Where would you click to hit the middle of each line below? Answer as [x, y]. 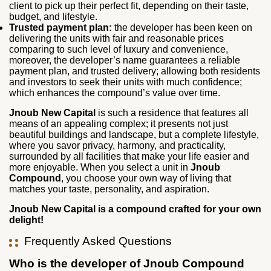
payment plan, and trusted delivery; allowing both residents [135, 71]
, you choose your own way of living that [146, 178]
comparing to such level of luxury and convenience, [119, 49]
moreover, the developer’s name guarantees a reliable [125, 60]
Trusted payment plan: [60, 27]
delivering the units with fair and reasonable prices [116, 38]
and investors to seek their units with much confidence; [126, 82]
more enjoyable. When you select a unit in [100, 167]
